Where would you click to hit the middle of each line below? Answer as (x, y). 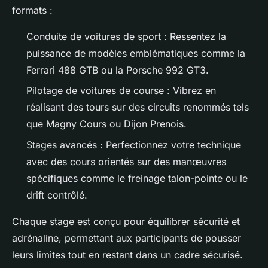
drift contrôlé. (57, 195)
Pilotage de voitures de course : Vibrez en (121, 91)
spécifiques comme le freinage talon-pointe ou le (137, 178)
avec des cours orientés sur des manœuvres (126, 161)
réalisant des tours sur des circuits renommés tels (138, 107)
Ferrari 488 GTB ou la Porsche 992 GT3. (118, 70)
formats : (32, 10)
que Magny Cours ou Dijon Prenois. (106, 124)
